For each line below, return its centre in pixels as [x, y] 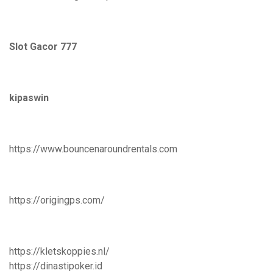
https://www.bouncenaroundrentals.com [93, 149]
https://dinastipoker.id [56, 266]
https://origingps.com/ [57, 200]
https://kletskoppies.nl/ [59, 251]
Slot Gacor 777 [43, 47]
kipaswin [29, 98]
